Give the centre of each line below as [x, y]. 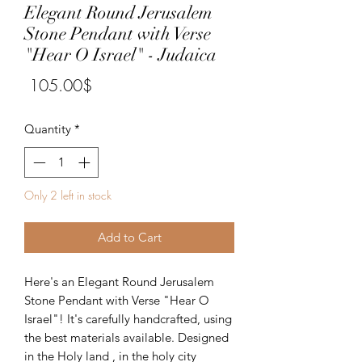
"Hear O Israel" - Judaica [120, 54]
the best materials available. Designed [126, 338]
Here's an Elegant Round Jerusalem [119, 282]
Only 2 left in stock [68, 196]
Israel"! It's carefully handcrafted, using [128, 319]
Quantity [48, 128]
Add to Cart [129, 238]
